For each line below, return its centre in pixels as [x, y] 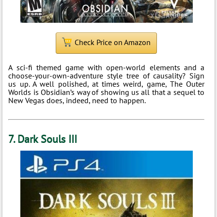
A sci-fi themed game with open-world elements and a [107, 67]
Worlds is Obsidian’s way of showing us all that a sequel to [107, 92]
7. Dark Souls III [43, 139]
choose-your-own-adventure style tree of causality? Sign [107, 76]
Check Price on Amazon [113, 42]
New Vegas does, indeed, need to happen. [77, 100]
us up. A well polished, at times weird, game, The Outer [107, 84]
